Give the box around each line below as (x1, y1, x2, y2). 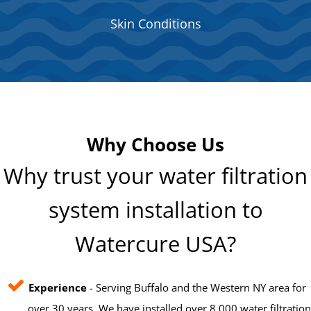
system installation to (48, 195, 263, 225)
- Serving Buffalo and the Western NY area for (87, 280, 306, 295)
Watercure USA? (75, 229, 236, 259)
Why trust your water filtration (3, 161, 308, 191)
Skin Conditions (110, 15, 201, 33)
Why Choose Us (87, 132, 224, 158)
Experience (28, 280, 87, 295)
